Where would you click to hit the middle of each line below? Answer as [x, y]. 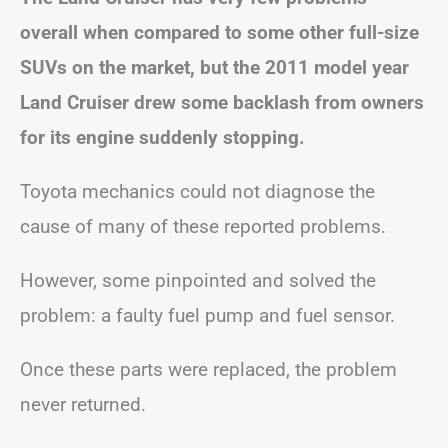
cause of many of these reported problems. [203, 226]
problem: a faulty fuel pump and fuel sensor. [207, 315]
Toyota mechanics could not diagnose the [197, 191]
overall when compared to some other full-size [219, 32]
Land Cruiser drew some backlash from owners [222, 102]
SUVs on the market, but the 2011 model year [214, 67]
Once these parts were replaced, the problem [208, 369]
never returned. [83, 404]
